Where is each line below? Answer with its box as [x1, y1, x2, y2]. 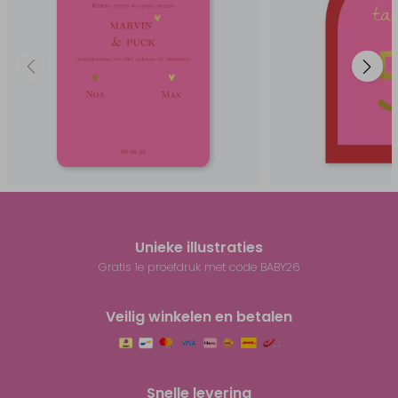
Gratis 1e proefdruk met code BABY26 [98, 259, 300, 275]
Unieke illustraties [135, 237, 263, 258]
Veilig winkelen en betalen [106, 306, 292, 327]
